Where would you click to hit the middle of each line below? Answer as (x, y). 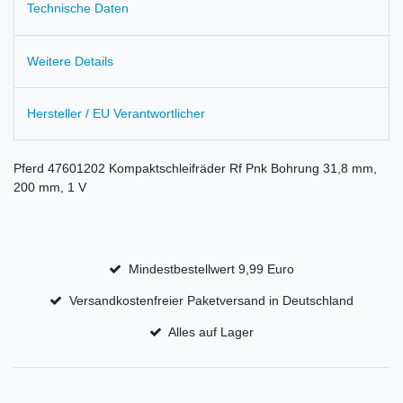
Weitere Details (70, 61)
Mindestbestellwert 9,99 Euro (211, 269)
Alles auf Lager (211, 332)
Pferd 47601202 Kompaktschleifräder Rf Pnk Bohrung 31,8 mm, (195, 169)
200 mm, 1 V (50, 188)
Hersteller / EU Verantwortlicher (116, 114)
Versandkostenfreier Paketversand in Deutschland (211, 301)
